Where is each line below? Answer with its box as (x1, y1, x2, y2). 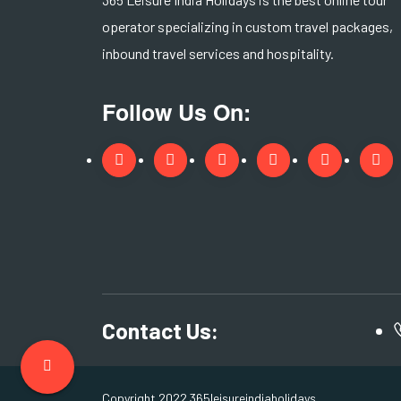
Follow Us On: (102, 96, 251, 129)
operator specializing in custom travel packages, (102, 18, 393, 36)
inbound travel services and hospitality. (102, 45, 334, 63)
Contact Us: (102, 317, 218, 345)
